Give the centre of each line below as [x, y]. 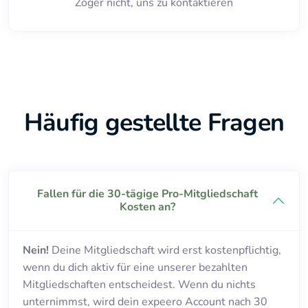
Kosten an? [147, 207]
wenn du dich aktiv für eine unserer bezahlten [135, 267]
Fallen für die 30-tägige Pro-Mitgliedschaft [147, 194]
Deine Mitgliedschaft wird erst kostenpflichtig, [165, 250]
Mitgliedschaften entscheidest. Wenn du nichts [139, 285]
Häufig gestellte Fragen [154, 123]
